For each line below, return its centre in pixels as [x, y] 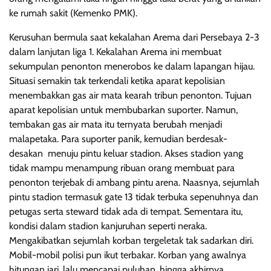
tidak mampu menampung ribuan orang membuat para [122, 168]
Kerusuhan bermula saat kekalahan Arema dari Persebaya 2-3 [134, 37]
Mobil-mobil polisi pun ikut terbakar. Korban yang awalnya [128, 255]
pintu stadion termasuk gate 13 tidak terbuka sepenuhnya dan [134, 197]
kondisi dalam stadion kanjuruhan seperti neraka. [108, 226]
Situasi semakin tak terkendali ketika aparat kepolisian [117, 81]
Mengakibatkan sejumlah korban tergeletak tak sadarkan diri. [131, 240]
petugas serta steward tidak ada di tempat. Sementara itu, [126, 211]
